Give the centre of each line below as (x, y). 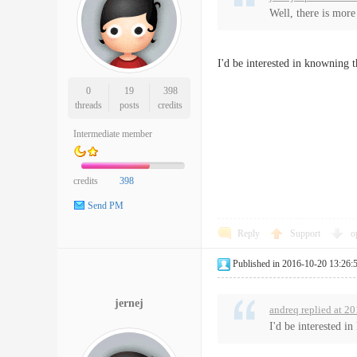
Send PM (106, 206)
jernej (129, 303)
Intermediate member (113, 134)
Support (306, 233)
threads (88, 105)
